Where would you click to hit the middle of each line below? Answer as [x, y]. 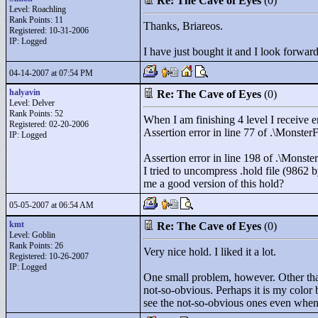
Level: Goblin [32, 235]
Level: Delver [32, 103]
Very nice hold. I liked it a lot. [210, 252]
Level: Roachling [38, 9]
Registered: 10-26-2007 [49, 256]
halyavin [25, 92]
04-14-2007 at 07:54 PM [51, 73]
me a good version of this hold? [214, 183]
